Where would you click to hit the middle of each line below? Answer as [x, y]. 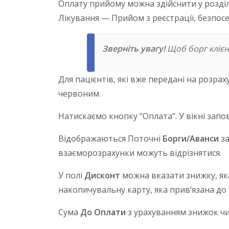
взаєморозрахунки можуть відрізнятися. [140, 153]
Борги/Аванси [191, 139]
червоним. [79, 94]
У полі [71, 176]
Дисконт [102, 176]
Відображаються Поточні [110, 139]
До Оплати [103, 212]
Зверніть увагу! [133, 49]
